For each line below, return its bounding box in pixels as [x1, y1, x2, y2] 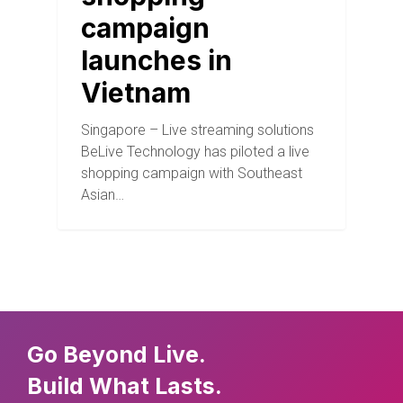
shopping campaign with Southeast [80, 165, 302, 183]
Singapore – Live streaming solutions [80, 121, 314, 139]
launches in [80, 44, 232, 77]
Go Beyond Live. [27, 340, 207, 368]
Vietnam [80, 76, 191, 110]
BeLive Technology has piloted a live [80, 143, 309, 161]
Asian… [80, 186, 124, 204]
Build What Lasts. [27, 372, 223, 399]
